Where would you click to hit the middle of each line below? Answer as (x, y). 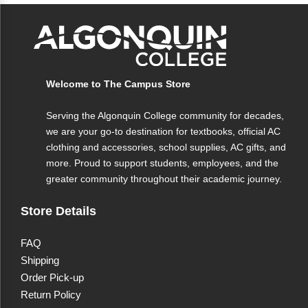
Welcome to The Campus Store (118, 84)
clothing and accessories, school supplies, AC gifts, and (166, 147)
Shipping (40, 260)
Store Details (58, 211)
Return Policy (51, 295)
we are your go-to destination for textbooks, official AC (163, 131)
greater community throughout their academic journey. (164, 179)
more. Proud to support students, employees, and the (162, 163)
